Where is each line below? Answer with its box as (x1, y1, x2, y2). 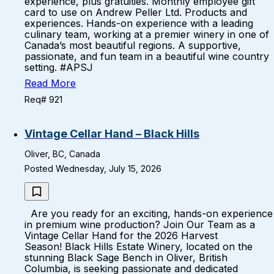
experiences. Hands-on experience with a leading (24, 17, 253, 29)
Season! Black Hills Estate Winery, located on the (24, 240, 253, 253)
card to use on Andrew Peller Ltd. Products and (24, 6, 247, 18)
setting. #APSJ (24, 61, 93, 73)
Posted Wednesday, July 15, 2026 (24, 163, 161, 174)
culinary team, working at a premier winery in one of (24, 28, 269, 40)
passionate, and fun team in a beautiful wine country (24, 50, 269, 62)
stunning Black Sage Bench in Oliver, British (24, 251, 228, 264)
